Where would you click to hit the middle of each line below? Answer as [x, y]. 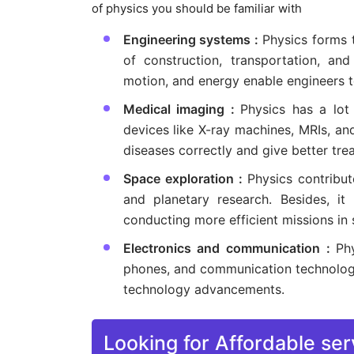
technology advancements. [203, 290]
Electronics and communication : [230, 249]
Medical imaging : [182, 109]
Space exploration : [185, 179]
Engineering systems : [193, 40]
